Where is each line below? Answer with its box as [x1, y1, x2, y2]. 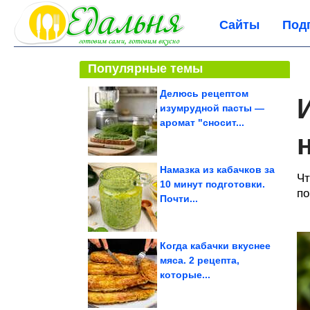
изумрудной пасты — [160, 102, 264, 113]
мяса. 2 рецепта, [160, 255, 239, 266]
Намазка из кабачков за [160, 164, 275, 175]
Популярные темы [88, 62, 203, 75]
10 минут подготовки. [160, 179, 265, 190]
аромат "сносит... [160, 117, 244, 128]
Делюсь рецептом [160, 88, 248, 99]
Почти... [160, 193, 198, 204]
